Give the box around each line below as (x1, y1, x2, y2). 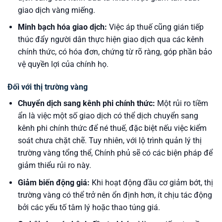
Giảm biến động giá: (17, 177, 90, 187)
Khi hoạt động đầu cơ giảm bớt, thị (89, 177, 213, 187)
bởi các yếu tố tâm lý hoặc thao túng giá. (17, 202, 160, 212)
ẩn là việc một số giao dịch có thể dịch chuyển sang (17, 111, 198, 121)
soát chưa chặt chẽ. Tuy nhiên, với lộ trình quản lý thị (17, 136, 202, 146)
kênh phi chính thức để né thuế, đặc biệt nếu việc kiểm (17, 123, 207, 133)
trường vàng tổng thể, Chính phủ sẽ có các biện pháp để (17, 148, 213, 158)
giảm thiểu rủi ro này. (17, 161, 91, 170)
